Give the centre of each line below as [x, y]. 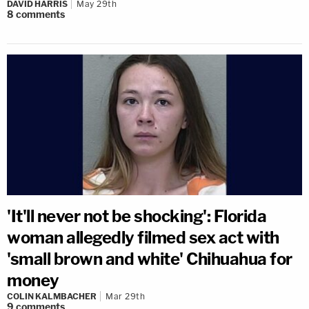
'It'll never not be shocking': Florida [137, 217]
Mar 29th [125, 297]
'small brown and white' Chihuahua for [150, 259]
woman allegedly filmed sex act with [143, 238]
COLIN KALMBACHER [52, 297]
